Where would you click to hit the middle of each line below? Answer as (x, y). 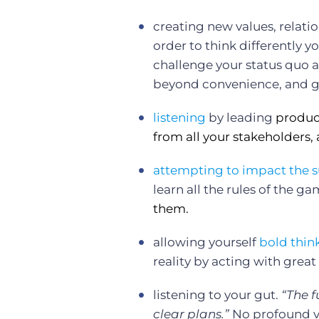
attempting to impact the (231, 170)
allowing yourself (206, 242)
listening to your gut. (217, 294)
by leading (241, 117)
